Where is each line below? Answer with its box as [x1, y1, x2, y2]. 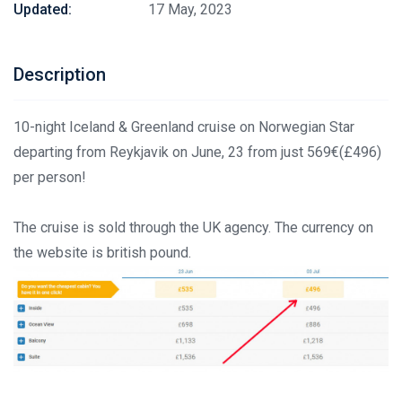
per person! [13, 169, 86, 186]
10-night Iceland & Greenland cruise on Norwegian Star [13, 118, 354, 135]
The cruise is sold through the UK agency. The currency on [13, 219, 373, 236]
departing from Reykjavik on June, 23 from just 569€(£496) [13, 144, 381, 161]
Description [13, 64, 106, 85]
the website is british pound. [13, 244, 191, 261]
